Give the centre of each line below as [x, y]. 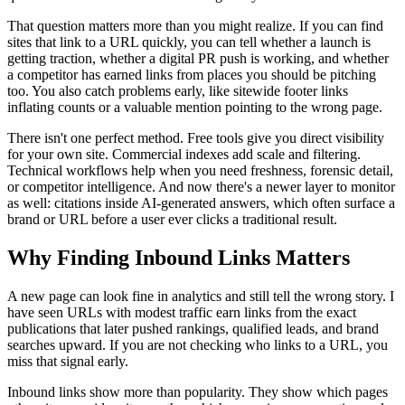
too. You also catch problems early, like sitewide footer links [178, 91]
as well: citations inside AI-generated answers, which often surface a [201, 203]
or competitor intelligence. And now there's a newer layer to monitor [201, 187]
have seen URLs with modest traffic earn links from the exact [182, 313]
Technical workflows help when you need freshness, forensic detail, [200, 171]
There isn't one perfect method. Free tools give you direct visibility [196, 138]
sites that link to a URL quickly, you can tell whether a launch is [189, 42]
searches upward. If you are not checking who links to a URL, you [198, 345]
